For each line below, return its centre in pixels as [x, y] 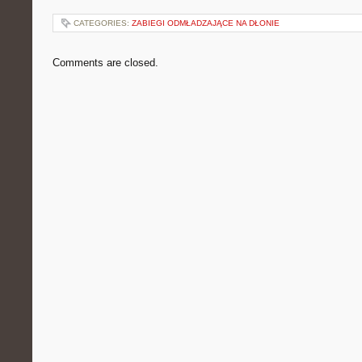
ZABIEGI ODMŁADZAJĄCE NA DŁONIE [206, 23]
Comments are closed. [105, 63]
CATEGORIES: [103, 23]
